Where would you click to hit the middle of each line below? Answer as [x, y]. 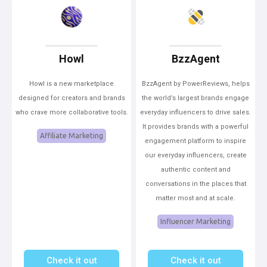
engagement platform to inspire [195, 141]
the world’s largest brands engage [195, 98]
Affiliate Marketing [72, 136]
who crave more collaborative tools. [72, 112]
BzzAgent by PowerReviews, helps [195, 84]
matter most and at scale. [195, 198]
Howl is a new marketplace [72, 84]
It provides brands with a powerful [195, 127]
